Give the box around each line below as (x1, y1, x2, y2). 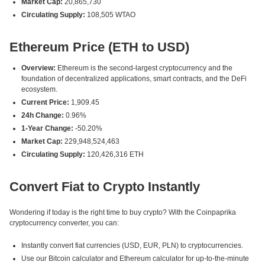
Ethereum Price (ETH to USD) (9, 40, 189, 54)
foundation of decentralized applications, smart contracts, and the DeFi (21, 75, 247, 83)
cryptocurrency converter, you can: (9, 219, 119, 227)
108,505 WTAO (85, 11, 135, 19)
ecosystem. (21, 85, 57, 93)
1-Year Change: (21, 124, 73, 132)
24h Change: (21, 111, 64, 119)
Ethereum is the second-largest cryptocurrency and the (56, 64, 232, 72)
